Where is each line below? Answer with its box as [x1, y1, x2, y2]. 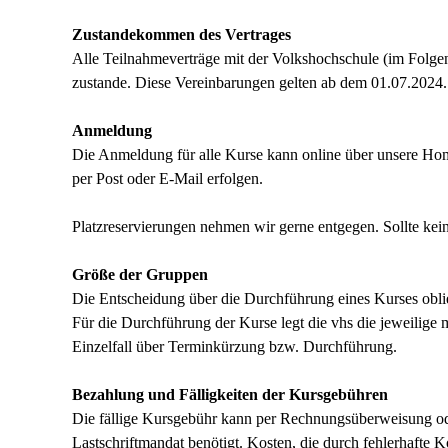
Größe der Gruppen [72, 266, 208, 283]
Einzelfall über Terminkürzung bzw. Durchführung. [72, 338, 401, 355]
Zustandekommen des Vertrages [72, 26, 291, 43]
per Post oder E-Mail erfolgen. [72, 170, 267, 187]
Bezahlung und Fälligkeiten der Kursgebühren [72, 386, 388, 403]
